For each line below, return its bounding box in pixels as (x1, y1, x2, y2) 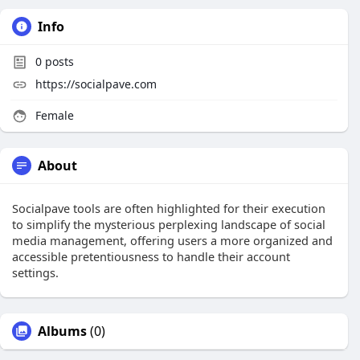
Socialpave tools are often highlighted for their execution (12, 200, 325, 216)
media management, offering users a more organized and (12, 232, 333, 248)
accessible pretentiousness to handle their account (12, 248, 290, 264)
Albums (38, 322, 87, 340)
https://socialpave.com (35, 76, 157, 92)
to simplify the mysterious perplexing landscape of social (12, 216, 325, 232)
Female (32, 108, 74, 123)
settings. (12, 264, 59, 280)
